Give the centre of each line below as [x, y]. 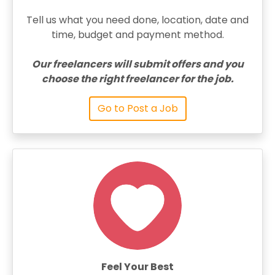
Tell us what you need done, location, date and [137, 20]
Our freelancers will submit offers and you [137, 64]
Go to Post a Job [137, 108]
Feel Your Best [137, 267]
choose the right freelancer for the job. [137, 79]
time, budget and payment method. [137, 35]
